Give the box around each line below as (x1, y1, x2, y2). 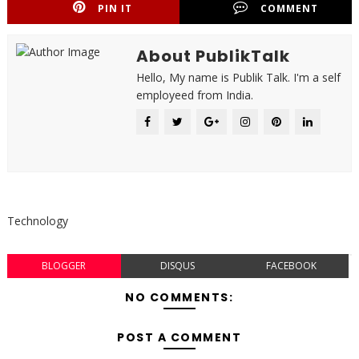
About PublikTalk (135, 45, 290, 67)
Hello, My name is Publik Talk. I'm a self (135, 70, 341, 85)
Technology (6, 213, 68, 228)
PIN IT (98, 2, 133, 15)
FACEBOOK (266, 259, 317, 272)
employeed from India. (135, 87, 253, 103)
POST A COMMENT (117, 329, 242, 345)
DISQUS (160, 259, 196, 272)
